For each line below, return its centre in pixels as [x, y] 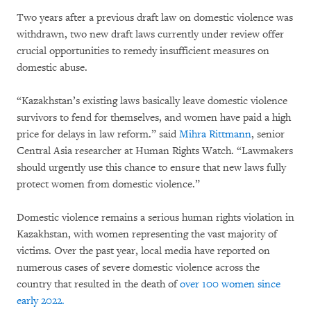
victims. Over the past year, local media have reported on [143, 251]
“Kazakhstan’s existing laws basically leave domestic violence [152, 101]
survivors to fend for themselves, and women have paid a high [154, 117]
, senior [268, 134]
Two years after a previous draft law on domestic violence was [155, 17]
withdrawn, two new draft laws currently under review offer [150, 34]
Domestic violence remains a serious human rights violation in [155, 217]
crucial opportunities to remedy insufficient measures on [143, 51]
